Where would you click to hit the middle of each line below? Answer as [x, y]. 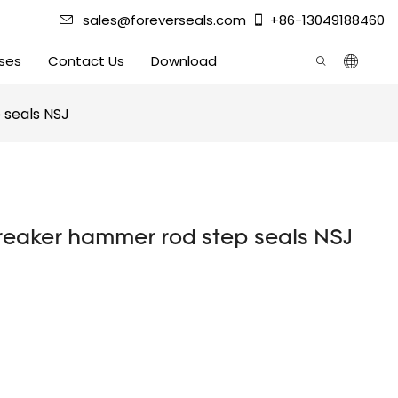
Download [183, 61]
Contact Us [86, 61]
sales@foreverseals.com [164, 20]
